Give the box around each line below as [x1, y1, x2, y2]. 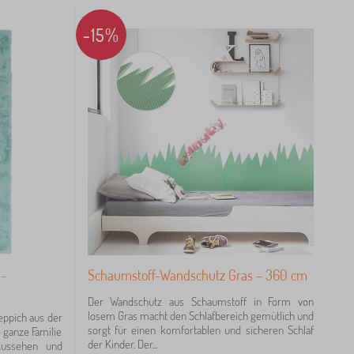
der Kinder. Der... [87, 336, 157, 352]
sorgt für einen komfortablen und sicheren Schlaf [87, 322, 314, 337]
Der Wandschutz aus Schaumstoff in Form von [87, 293, 314, 309]
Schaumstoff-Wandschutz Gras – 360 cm [87, 265, 307, 284]
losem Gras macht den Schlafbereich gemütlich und [87, 307, 314, 323]
